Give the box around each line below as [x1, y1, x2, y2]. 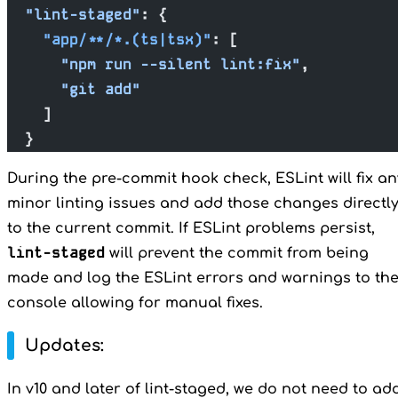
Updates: [25, 337, 104, 355]
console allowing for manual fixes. [7, 294, 263, 311]
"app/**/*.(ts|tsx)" [7, 29, 211, 49]
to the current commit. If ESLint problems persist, [7, 219, 375, 236]
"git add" [7, 79, 140, 99]
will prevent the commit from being [105, 244, 369, 261]
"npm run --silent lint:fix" [7, 54, 300, 74]
